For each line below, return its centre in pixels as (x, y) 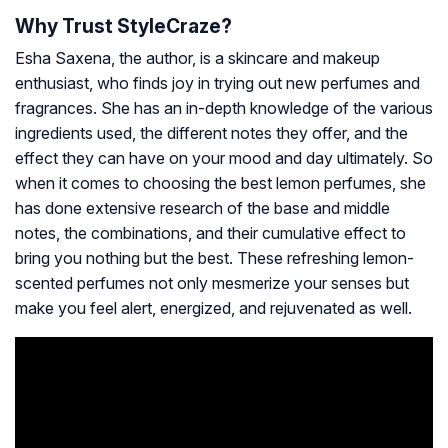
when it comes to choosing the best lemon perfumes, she (220, 183)
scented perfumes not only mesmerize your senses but (212, 283)
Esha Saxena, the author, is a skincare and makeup (197, 58)
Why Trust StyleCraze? (123, 26)
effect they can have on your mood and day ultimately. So (224, 158)
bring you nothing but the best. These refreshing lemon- (214, 258)
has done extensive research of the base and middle (202, 208)
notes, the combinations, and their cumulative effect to (210, 233)
